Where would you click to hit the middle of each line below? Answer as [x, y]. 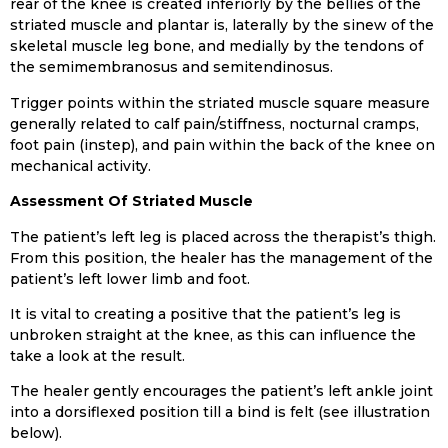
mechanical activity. [80, 165]
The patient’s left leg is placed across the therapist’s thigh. [223, 236]
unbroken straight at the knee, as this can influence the [213, 334]
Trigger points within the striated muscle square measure [220, 102]
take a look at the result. [97, 355]
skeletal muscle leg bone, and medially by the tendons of [216, 46]
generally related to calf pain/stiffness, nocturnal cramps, [214, 123]
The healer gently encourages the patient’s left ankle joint [221, 391]
